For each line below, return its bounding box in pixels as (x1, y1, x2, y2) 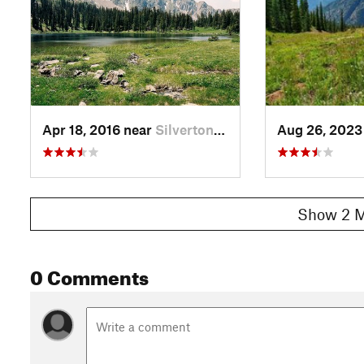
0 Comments (30, 258, 149, 290)
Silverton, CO (155, 120, 214, 137)
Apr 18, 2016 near (42, 120, 155, 137)
